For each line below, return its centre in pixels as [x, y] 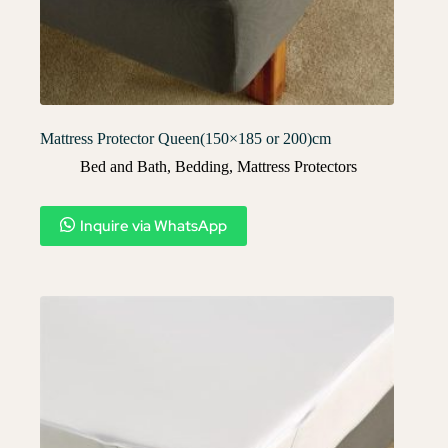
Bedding [202, 166]
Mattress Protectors [297, 166]
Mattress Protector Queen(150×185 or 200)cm [185, 138]
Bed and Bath [123, 166]
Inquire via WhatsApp [153, 225]
